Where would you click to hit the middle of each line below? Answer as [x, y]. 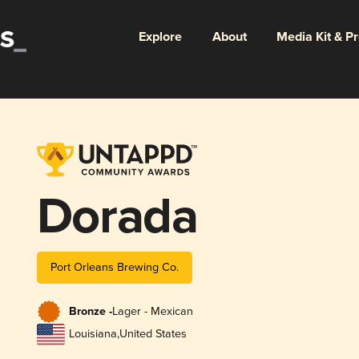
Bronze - [90, 312]
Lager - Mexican [152, 312]
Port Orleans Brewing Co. [114, 267]
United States [153, 334]
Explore [160, 37]
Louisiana [93, 334]
